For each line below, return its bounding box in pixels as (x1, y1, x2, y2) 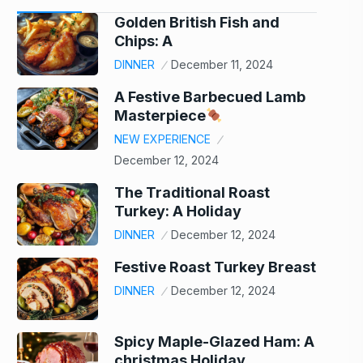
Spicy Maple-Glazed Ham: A (114, 333, 314, 350)
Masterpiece (114, 107, 206, 124)
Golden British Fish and (114, 14, 280, 31)
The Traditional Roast (114, 184, 270, 201)
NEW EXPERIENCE (114, 132, 211, 146)
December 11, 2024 (171, 58, 273, 71)
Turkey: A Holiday (114, 203, 241, 220)
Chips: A (114, 32, 173, 49)
